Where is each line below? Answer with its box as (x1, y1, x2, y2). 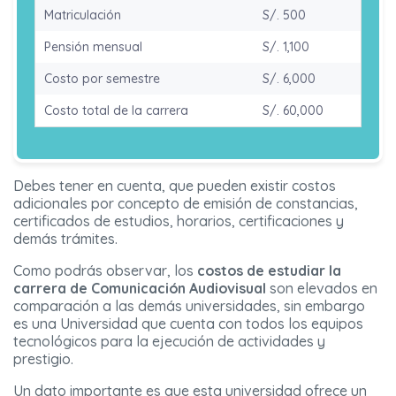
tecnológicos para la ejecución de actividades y (13, 331, 325, 350)
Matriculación (44, 6, 121, 23)
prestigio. (13, 349, 73, 368)
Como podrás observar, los (13, 261, 194, 279)
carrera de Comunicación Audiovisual (13, 278, 266, 297)
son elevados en (266, 278, 377, 297)
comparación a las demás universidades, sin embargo (13, 296, 365, 315)
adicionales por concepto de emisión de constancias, (13, 194, 358, 212)
